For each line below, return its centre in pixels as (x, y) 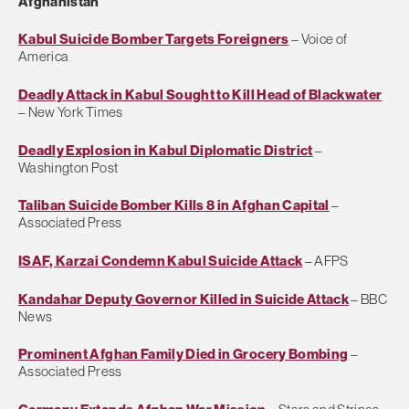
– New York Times (71, 112)
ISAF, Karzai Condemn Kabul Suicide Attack (161, 260)
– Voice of (318, 39)
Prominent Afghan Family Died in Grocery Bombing (184, 354)
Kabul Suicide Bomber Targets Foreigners (154, 39)
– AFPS (325, 260)
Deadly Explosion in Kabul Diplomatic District (166, 150)
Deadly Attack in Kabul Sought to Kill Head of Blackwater (200, 95)
